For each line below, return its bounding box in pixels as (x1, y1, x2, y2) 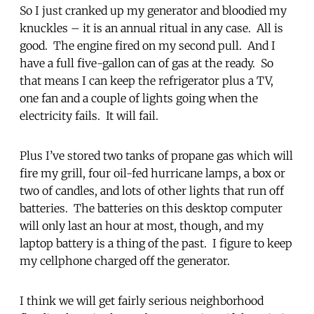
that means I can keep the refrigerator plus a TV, (20, 73, 273, 88)
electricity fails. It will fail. (20, 108, 161, 123)
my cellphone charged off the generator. (20, 253, 233, 268)
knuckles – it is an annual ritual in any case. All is (20, 20, 283, 35)
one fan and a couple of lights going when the (20, 90, 258, 105)
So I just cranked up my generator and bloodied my (20, 3, 287, 18)
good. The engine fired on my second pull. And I (20, 38, 275, 53)
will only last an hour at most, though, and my (20, 218, 264, 233)
